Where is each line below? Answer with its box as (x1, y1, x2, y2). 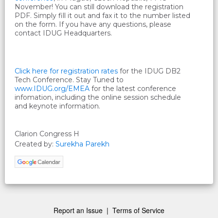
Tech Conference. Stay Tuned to (15, 75, 124, 85)
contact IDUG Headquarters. (15, 29, 112, 38)
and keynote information (15, 102, 99, 111)
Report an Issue (54, 205, 103, 216)
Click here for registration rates (15, 67, 118, 76)
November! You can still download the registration (15, 2, 183, 12)
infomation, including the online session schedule (15, 93, 181, 102)
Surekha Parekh (55, 140, 109, 149)
